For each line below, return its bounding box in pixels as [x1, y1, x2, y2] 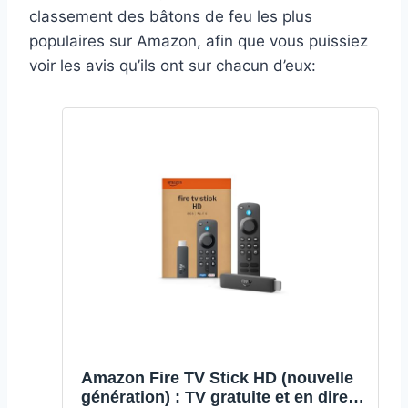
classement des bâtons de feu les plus [29, 6, 312, 25]
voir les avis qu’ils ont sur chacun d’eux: [29, 56, 316, 75]
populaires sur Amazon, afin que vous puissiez [29, 31, 368, 50]
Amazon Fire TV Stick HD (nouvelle [81, 369, 353, 388]
